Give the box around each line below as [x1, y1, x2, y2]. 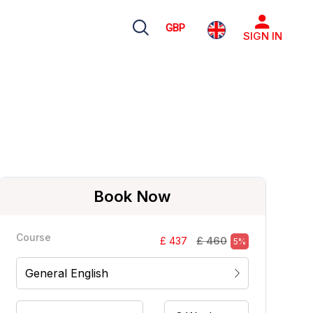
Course [15, 231, 51, 243]
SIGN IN [242, 29, 282, 43]
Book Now [94, 187, 171, 205]
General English [24, 266, 108, 280]
